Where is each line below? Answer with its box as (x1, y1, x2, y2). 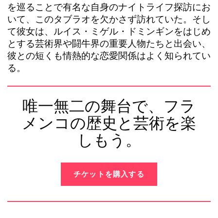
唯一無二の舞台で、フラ (22, 96, 196, 117)
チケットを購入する (73, 169, 145, 179)
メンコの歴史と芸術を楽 (22, 113, 196, 134)
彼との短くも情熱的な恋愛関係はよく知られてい (7, 49, 211, 61)
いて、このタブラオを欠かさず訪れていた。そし (7, 13, 211, 25)
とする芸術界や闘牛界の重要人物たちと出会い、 (7, 37, 211, 49)
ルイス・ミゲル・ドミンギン (54, 25, 174, 37)
